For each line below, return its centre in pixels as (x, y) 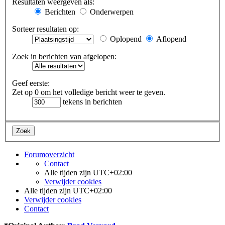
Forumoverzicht (49, 154)
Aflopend (170, 39)
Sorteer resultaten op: (45, 29)
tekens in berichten (91, 102)
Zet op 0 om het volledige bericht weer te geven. (89, 92)
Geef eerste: (31, 83)
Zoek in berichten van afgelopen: (64, 57)
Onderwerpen (111, 12)
